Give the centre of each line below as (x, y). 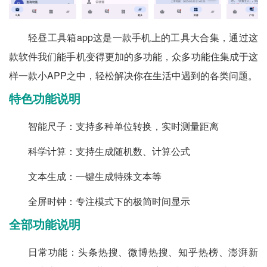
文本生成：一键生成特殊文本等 (95, 176)
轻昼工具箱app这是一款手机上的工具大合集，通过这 (143, 37)
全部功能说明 (45, 225)
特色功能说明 (45, 99)
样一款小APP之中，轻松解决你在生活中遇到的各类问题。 (133, 75)
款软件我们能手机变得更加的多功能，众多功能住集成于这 (133, 56)
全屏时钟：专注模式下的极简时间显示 (109, 201)
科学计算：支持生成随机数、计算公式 (109, 151)
